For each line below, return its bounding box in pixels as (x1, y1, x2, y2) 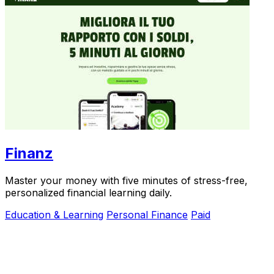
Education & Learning (5, 209, 103, 221)
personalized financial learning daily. (5, 187, 172, 199)
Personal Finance (106, 209, 188, 221)
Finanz (5, 144, 53, 163)
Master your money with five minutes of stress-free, (5, 174, 248, 187)
